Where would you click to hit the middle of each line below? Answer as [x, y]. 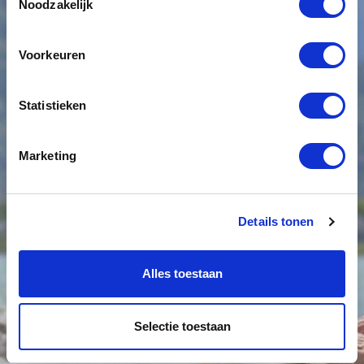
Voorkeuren [52, 54]
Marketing [48, 155]
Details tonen [276, 221]
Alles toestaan [182, 273]
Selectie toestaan [182, 326]
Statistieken [53, 105]
